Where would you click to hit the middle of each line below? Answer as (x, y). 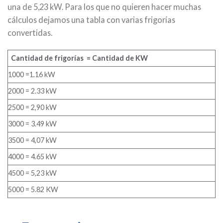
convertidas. (30, 33)
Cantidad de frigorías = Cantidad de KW (79, 58)
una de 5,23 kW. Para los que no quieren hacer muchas (104, 7)
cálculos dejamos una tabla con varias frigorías (91, 20)
